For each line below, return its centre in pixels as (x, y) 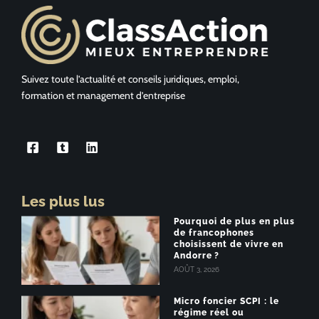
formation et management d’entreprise (103, 95)
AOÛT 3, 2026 (197, 270)
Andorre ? (197, 256)
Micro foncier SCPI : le (226, 302)
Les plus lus (63, 202)
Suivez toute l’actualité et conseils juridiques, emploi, (130, 79)
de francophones (214, 233)
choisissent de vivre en (229, 245)
